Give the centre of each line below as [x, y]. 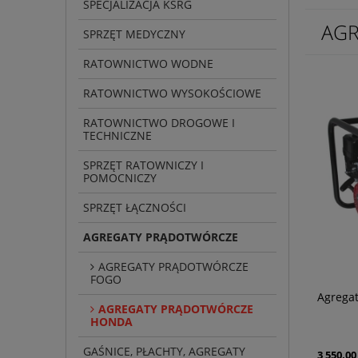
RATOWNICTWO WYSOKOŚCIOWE [172, 93]
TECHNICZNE [117, 136]
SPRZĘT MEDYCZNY [134, 34]
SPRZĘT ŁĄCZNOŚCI [135, 208]
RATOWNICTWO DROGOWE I [159, 123]
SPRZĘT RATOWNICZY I [143, 165]
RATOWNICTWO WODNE [148, 64]
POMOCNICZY [120, 178]
